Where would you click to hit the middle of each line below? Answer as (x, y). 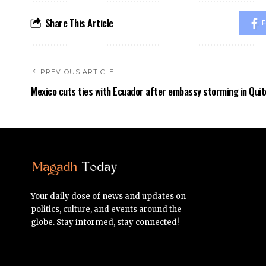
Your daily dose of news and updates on (108, 196)
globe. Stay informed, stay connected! (105, 222)
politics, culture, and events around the (106, 209)
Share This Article (79, 23)
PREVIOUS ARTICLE (77, 72)
